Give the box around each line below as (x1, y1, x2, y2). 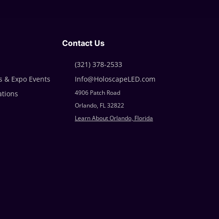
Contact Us (62, 38, 105, 48)
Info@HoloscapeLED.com (75, 74, 155, 84)
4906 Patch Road (75, 88, 120, 97)
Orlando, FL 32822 (75, 101, 124, 109)
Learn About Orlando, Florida (75, 114, 153, 122)
